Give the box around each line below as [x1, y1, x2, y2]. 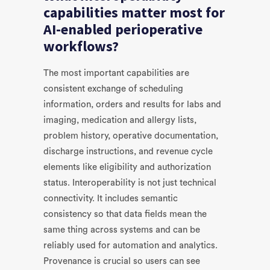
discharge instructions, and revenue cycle [43, 147, 213, 156]
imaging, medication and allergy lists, [43, 116, 196, 125]
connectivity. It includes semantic [43, 194, 178, 203]
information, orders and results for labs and [43, 100, 221, 109]
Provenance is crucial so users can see [43, 257, 200, 266]
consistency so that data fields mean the [43, 210, 207, 219]
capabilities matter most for [43, 3, 225, 22]
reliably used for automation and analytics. [43, 241, 218, 250]
